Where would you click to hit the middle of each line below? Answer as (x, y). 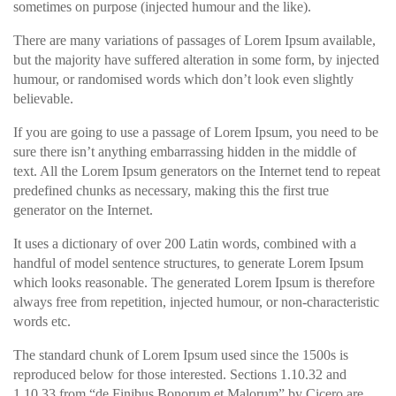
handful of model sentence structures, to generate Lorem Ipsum (188, 263)
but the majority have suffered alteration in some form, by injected (196, 60)
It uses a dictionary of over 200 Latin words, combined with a (185, 244)
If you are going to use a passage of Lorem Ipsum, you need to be (196, 132)
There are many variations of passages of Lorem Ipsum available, (194, 40)
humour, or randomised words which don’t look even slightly (183, 79)
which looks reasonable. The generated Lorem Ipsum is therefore (194, 282)
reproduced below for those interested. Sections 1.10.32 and (180, 374)
